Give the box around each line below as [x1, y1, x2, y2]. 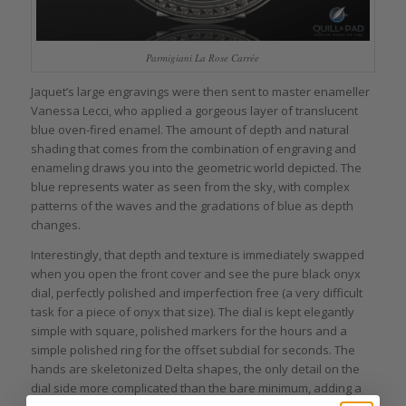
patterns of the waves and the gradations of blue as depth [30, 198, 353, 215]
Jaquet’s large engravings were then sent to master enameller [30, 83, 370, 101]
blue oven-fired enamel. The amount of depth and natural [30, 121, 349, 139]
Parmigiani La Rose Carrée [146, 51, 260, 65]
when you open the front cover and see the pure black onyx [30, 265, 361, 282]
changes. [30, 217, 81, 234]
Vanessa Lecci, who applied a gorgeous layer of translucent [30, 102, 358, 120]
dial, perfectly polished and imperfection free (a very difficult [30, 284, 362, 301]
